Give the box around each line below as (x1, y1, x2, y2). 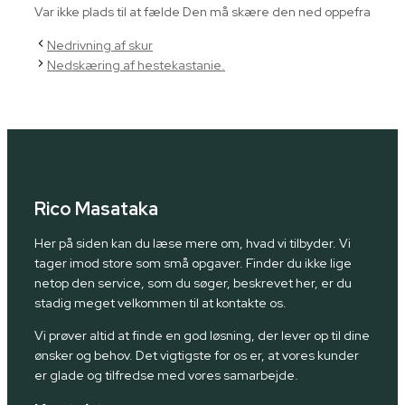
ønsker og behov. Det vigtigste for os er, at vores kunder (34, 347, 359, 364)
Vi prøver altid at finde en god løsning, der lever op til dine (34, 327, 370, 344)
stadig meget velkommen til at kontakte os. (34, 295, 287, 312)
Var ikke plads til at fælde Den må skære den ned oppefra (34, 3, 371, 20)
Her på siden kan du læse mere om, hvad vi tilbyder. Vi (34, 235, 351, 252)
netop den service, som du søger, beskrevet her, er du (34, 275, 352, 292)
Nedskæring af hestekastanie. (47, 56, 225, 73)
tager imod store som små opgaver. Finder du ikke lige (34, 255, 352, 272)
